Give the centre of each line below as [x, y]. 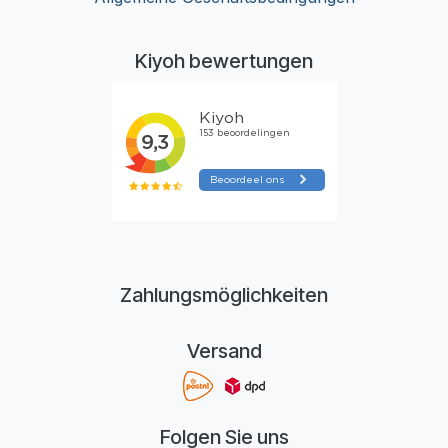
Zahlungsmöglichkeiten [224, 295]
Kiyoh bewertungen [224, 61]
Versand [224, 351]
